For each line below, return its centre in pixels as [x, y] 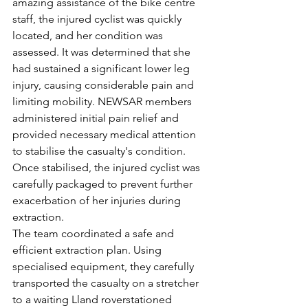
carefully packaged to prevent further [104, 184]
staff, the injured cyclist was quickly [98, 19]
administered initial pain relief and [97, 118]
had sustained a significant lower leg [102, 68]
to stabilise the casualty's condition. [100, 151]
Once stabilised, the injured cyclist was [108, 167]
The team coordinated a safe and [95, 233]
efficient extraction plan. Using [88, 250]
